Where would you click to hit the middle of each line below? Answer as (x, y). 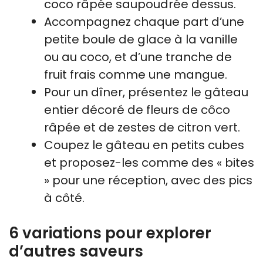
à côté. (64, 198)
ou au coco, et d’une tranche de (138, 57)
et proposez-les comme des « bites (149, 163)
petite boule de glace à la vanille (141, 39)
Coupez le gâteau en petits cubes (144, 145)
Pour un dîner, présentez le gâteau (146, 92)
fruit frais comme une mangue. (136, 75)
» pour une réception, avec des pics (148, 180)
